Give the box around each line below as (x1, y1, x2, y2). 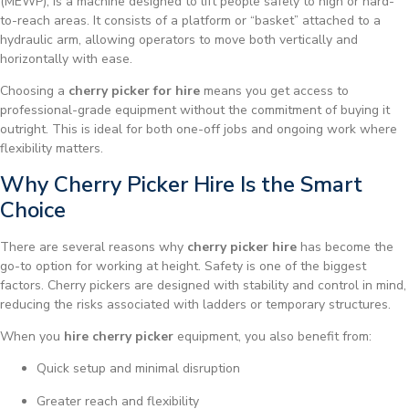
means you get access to (200, 82, 349, 100)
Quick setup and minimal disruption (37, 360, 240, 378)
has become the (297, 237, 393, 256)
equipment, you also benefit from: (173, 328, 372, 346)
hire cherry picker (64, 328, 173, 346)
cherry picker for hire (68, 82, 200, 100)
